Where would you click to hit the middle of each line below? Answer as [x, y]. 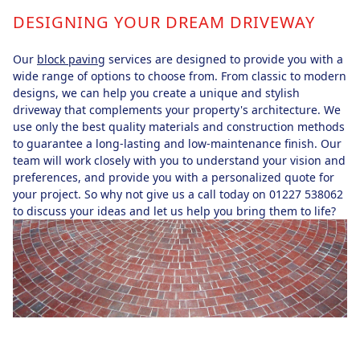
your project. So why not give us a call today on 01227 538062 [178, 194]
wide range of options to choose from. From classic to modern [180, 76]
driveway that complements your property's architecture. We [177, 109]
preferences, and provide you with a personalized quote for [174, 177]
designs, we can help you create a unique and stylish [156, 92]
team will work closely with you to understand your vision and [179, 160]
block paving [71, 59]
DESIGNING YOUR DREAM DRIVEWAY [164, 22]
